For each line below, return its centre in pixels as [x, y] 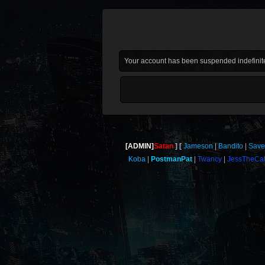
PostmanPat [172, 159]
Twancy [210, 159]
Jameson [198, 146]
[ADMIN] [139, 146]
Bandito [230, 146]
